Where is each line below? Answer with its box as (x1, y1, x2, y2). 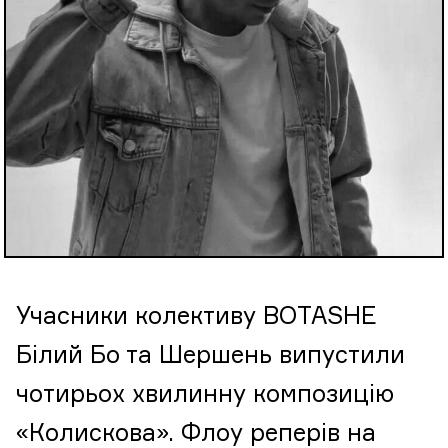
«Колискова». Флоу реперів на (16, 422, 376, 446)
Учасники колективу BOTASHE (16, 305, 377, 329)
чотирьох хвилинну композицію (16, 383, 394, 407)
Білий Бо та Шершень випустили (16, 344, 405, 368)
